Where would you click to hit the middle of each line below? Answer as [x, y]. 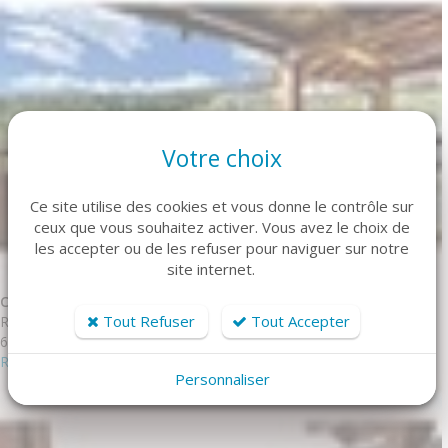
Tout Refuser [147, 320]
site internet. [210, 268]
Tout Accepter [298, 320]
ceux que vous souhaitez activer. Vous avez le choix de [222, 226]
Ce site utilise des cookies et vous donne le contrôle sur [222, 205]
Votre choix [222, 157]
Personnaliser [222, 378]
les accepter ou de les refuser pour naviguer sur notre [222, 247]
